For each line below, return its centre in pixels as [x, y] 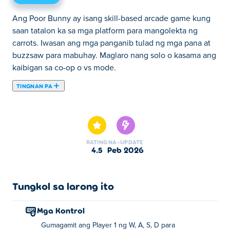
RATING [97, 142]
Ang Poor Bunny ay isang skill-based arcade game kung [111, 18]
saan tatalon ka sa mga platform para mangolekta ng [105, 31]
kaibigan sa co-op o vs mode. [64, 68]
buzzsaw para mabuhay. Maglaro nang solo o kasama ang [114, 55]
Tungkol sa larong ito [63, 186]
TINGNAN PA [34, 86]
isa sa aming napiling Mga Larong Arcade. [87, 110]
